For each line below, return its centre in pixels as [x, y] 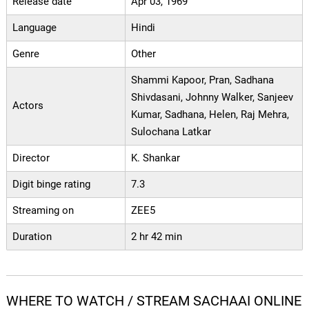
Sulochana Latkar [171, 132]
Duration [32, 237]
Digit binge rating [51, 184]
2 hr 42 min [156, 237]
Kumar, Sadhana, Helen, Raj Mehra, [210, 114]
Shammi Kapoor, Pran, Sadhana [202, 80]
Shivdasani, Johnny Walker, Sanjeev [212, 97]
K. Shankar [155, 158]
